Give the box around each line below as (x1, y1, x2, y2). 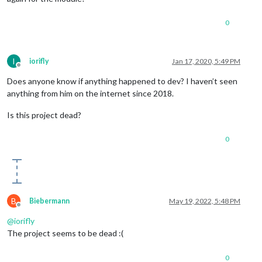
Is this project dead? (7, 109, 81, 120)
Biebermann (29, 196, 70, 205)
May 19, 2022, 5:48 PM (169, 196, 240, 205)
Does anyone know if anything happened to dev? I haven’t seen (7, 75, 237, 86)
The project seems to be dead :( (7, 227, 123, 238)
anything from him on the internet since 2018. (7, 88, 174, 98)
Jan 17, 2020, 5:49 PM (172, 56, 240, 65)
